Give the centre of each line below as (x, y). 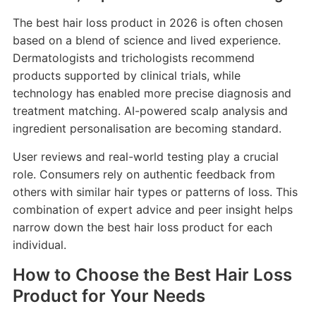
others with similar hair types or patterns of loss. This (155, 192)
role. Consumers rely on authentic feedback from (144, 174)
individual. (39, 244)
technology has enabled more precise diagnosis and (152, 93)
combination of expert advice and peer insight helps (152, 209)
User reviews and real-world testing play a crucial (145, 156)
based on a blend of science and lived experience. (146, 40)
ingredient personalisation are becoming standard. (147, 128)
